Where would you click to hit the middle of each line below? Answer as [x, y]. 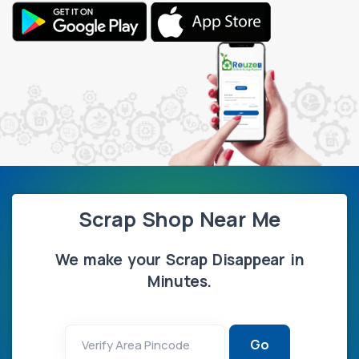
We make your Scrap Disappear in [179, 260]
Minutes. [179, 282]
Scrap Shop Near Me [179, 220]
